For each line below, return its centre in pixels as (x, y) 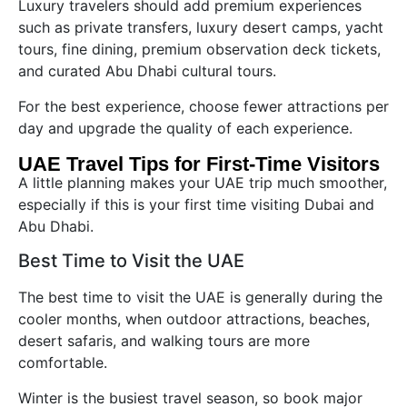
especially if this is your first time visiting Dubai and (196, 204)
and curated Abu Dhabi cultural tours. (147, 71)
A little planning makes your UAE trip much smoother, (203, 182)
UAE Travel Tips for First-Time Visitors (199, 164)
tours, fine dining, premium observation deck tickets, (199, 50)
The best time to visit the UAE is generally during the (200, 298)
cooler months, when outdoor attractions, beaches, (194, 319)
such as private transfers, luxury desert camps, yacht (201, 28)
